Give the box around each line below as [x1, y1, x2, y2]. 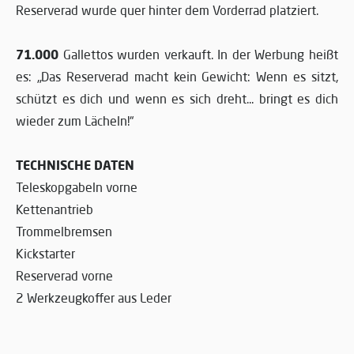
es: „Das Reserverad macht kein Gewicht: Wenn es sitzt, [16, 68, 338, 85]
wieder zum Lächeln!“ [16, 112, 134, 129]
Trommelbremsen [16, 223, 112, 239]
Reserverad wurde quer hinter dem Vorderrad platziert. [16, 2, 318, 18]
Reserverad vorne [16, 267, 113, 284]
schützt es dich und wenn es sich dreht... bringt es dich [16, 90, 338, 107]
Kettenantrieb [16, 201, 93, 217]
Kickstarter [16, 245, 75, 262]
